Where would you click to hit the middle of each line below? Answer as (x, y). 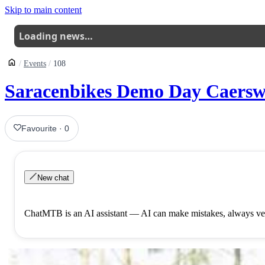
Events (35, 63)
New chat (54, 177)
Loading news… (56, 36)
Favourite (39, 128)
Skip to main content (43, 10)
